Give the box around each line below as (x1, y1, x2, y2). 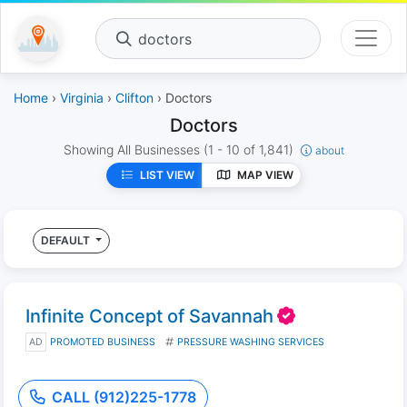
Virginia (60, 90, 104, 105)
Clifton (115, 90, 154, 105)
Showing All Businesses (63, 142, 203, 157)
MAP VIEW (236, 168, 293, 182)
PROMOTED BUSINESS (50, 336, 155, 348)
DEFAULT (41, 233, 93, 247)
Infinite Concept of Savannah (25, 305, 273, 327)
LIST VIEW (139, 168, 194, 182)
